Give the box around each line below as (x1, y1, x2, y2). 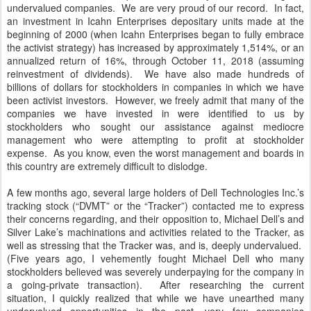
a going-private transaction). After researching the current (7, 278, 304, 292)
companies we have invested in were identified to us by (7, 106, 304, 120)
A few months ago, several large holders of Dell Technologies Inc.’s (7, 185, 304, 199)
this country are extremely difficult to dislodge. (7, 159, 208, 173)
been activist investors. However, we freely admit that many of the (7, 93, 304, 107)
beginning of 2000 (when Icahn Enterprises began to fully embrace (7, 27, 304, 41)
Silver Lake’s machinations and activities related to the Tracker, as (7, 225, 304, 239)
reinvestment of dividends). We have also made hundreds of (7, 67, 304, 81)
